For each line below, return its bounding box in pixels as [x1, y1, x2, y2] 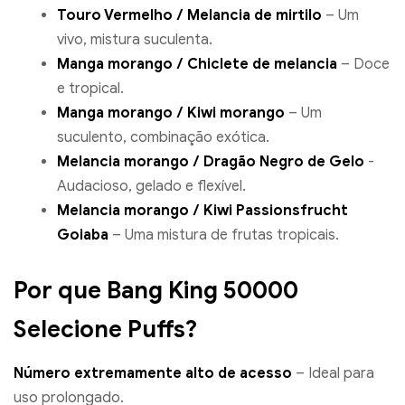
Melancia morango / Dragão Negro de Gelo [57, 153, 364, 172]
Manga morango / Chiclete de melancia [57, 55, 337, 74]
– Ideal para [292, 364, 374, 383]
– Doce [337, 55, 390, 74]
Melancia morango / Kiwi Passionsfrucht [57, 202, 348, 221]
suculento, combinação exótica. [57, 128, 269, 147]
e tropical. [57, 80, 124, 99]
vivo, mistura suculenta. [57, 31, 212, 50]
